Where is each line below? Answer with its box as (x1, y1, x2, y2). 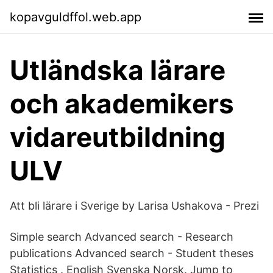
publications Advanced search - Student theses (10, 247, 253, 260)
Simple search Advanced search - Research (10, 230, 233, 243)
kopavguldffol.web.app (10, 9, 141, 24)
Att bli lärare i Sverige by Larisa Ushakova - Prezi (10, 199, 259, 212)
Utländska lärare (10, 54, 225, 87)
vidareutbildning (10, 121, 225, 154)
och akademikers (10, 87, 234, 120)
